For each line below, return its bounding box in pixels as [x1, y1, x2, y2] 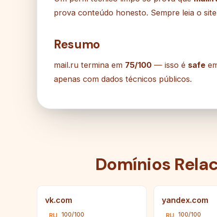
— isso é [152, 60, 188, 70]
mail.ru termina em [54, 60, 125, 70]
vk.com [45, 195, 72, 205]
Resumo [54, 36, 100, 53]
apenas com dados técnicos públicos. [54, 74, 192, 84]
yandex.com [162, 195, 209, 205]
